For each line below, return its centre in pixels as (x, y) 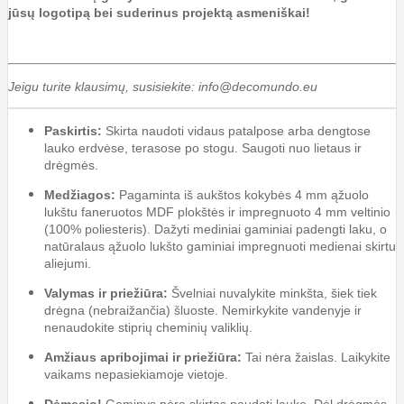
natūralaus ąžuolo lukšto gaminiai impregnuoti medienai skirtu (220, 246)
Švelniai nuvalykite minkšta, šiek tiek (272, 293)
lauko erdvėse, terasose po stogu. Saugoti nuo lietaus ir (203, 147)
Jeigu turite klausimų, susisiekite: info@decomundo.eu (163, 86)
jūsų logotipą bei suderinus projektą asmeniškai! (159, 12)
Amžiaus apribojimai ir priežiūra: (143, 357)
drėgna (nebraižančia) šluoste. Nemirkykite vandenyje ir (203, 310)
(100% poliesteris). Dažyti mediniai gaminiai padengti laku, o (216, 229)
